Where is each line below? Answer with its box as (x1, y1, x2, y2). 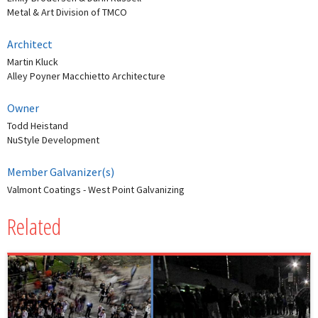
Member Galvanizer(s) (7, 165, 114, 180)
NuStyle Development (7, 133, 99, 147)
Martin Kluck (7, 55, 58, 69)
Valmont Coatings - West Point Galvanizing (7, 183, 185, 197)
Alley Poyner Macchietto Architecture (7, 70, 165, 83)
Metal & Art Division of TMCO (7, 6, 127, 19)
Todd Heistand (7, 119, 68, 133)
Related (7, 211, 61, 242)
